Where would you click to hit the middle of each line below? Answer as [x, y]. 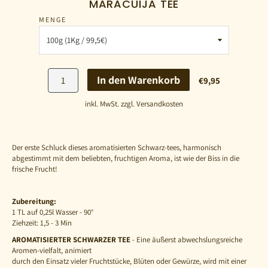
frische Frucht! [35, 169]
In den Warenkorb [139, 80]
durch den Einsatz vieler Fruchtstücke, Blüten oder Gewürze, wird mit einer [129, 261]
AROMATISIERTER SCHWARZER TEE [71, 240]
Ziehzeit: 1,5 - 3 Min [42, 223]
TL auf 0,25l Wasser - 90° [55, 212]
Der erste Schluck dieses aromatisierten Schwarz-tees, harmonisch [117, 148]
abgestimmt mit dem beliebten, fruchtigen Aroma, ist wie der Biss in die [126, 159]
